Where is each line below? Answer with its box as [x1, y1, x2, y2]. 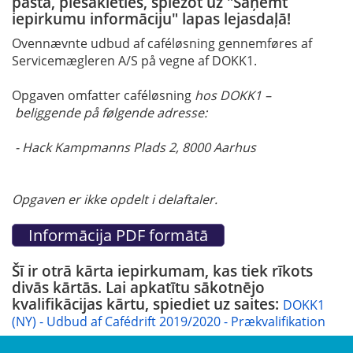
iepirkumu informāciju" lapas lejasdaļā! [12, 7, 291, 29]
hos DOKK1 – [195, 86, 271, 104]
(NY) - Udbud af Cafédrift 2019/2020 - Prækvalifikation [12, 312, 325, 330]
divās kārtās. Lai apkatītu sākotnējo [12, 276, 265, 298]
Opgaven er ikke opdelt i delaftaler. [12, 190, 217, 208]
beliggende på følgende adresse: [12, 103, 207, 121]
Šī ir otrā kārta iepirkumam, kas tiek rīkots [12, 259, 313, 281]
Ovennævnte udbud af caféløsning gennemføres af [12, 34, 312, 52]
